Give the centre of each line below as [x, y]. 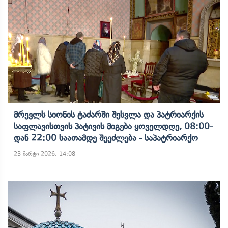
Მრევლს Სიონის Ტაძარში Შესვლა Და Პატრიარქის [109, 115]
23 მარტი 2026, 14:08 [45, 154]
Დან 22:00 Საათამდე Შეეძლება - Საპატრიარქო [106, 138]
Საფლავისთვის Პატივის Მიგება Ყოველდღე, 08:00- [113, 126]
